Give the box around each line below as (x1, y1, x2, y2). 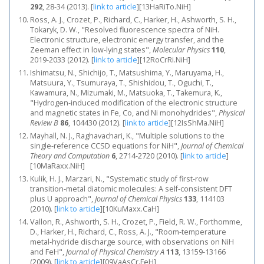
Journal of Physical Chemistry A (66, 247, 164, 257)
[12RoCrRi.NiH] (140, 55, 190, 65)
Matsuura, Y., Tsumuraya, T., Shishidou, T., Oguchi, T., (30, 78, 213, 88)
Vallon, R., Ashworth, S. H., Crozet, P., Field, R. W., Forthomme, (30, 217, 242, 227)
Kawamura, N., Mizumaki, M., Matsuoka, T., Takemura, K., (30, 88, 222, 98)
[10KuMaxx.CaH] (103, 204, 159, 214)
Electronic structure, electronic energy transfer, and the (30, 35, 224, 45)
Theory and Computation (30, 151, 110, 161)
